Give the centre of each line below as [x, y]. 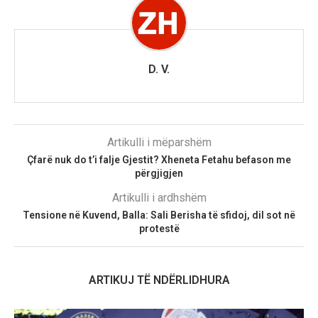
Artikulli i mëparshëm [159, 142]
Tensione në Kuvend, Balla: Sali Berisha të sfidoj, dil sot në [159, 215]
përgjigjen [159, 173]
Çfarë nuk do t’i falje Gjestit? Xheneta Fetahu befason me [159, 159]
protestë [159, 228]
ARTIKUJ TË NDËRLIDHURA [159, 280]
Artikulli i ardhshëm [159, 197]
